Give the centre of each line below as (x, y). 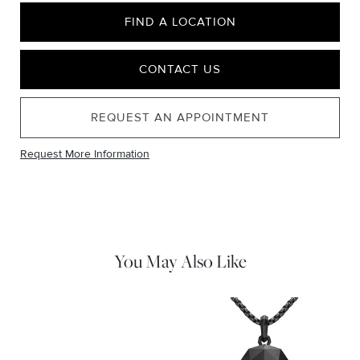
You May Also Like (180, 261)
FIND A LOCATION (180, 22)
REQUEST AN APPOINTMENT (180, 117)
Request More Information (85, 154)
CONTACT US (180, 69)
